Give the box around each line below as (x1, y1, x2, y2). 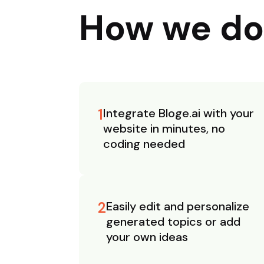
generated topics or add (106, 214, 241, 230)
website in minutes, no (103, 121, 226, 137)
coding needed (103, 136, 186, 152)
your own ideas (106, 229, 189, 245)
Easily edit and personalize (106, 199, 250, 214)
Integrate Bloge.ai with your (103, 105, 255, 121)
